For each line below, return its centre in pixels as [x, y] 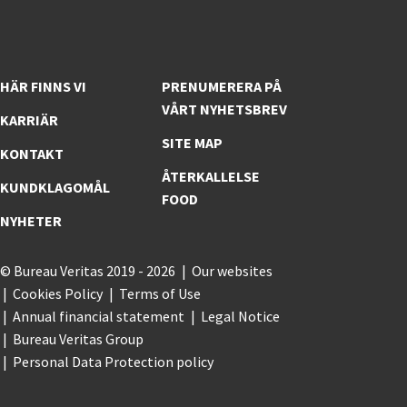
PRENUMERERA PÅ [221, 87]
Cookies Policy [57, 294]
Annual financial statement [98, 317]
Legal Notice [240, 317]
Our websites [232, 271]
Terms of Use [159, 294]
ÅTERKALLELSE [210, 177]
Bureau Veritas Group [78, 339]
